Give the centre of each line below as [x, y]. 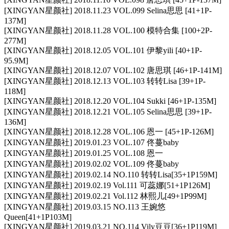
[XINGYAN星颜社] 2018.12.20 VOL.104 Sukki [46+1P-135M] [110, 101]
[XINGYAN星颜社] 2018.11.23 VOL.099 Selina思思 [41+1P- [108, 11]
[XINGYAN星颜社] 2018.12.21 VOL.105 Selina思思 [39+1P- [108, 112]
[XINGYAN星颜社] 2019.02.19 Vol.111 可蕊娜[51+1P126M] [107, 186]
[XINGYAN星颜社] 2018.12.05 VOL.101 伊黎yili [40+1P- [103, 51]
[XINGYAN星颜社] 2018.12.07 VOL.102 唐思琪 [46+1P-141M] [113, 71]
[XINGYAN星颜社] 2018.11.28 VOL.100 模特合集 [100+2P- [108, 31]
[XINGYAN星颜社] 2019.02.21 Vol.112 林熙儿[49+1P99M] [105, 196]
